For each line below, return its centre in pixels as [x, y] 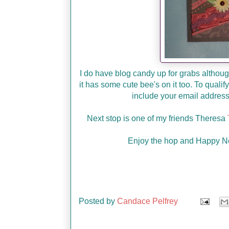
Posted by [98, 201]
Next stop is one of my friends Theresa [157, 118]
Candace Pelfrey [147, 201]
